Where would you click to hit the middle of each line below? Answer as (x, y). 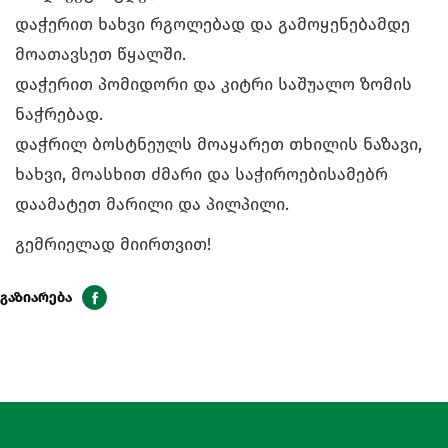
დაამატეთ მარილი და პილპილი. (152, 205)
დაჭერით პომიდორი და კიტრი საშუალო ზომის (213, 85)
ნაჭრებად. (61, 115)
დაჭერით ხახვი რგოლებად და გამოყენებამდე (212, 25)
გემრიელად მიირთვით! (113, 245)
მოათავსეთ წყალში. (100, 55)
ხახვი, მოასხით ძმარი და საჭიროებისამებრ (201, 175)
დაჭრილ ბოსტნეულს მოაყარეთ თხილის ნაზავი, (218, 145)
